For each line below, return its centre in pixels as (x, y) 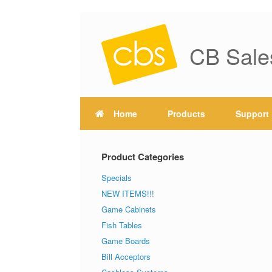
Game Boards (126, 241)
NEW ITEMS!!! (128, 193)
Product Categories (143, 157)
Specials (117, 178)
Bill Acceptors (126, 257)
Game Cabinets (129, 209)
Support (252, 114)
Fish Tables (122, 225)
